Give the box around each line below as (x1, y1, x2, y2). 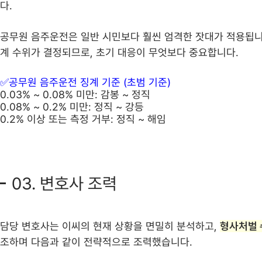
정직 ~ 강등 (91, 101, 144, 113)
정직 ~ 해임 (116, 113, 166, 125)
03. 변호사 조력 (12, 174, 117, 194)
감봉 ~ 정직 (101, 88, 150, 101)
